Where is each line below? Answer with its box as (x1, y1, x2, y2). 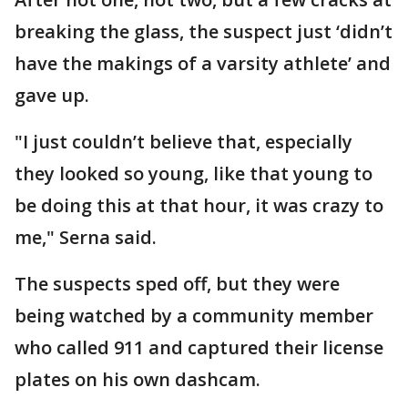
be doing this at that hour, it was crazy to (15, 193, 383, 218)
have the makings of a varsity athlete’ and (15, 51, 391, 76)
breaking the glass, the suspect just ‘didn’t (15, 19, 393, 44)
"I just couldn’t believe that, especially (15, 129, 352, 154)
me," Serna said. (15, 225, 157, 250)
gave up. (15, 83, 89, 107)
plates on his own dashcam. (15, 367, 260, 392)
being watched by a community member (15, 303, 373, 328)
